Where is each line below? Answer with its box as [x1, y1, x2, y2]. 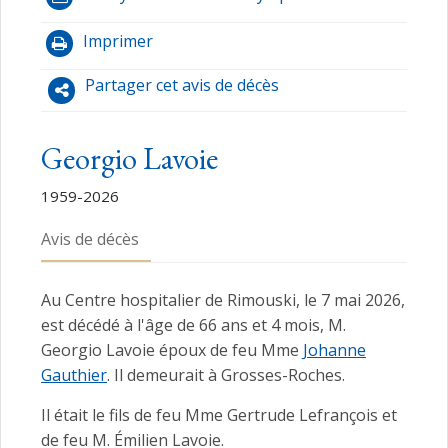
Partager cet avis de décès [85, 74, 279, 97]
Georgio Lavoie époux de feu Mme [41, 339, 303, 362]
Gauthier [41, 364, 107, 387]
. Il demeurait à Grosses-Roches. [107, 364, 345, 387]
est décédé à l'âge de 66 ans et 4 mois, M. [41, 314, 346, 337]
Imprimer [83, 30, 153, 53]
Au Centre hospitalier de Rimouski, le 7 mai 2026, [41, 289, 405, 312]
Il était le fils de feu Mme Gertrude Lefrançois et [41, 404, 397, 427]
